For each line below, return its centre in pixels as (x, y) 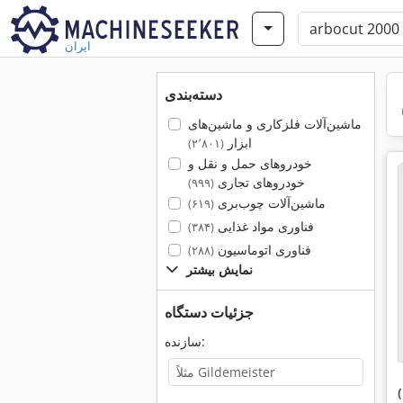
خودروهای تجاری (259, 182)
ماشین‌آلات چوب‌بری (269, 203)
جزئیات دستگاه (209, 312)
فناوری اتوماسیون (262, 250)
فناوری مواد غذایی (264, 226)
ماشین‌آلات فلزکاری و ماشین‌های (274, 124)
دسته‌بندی (193, 94)
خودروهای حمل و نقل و (250, 163)
